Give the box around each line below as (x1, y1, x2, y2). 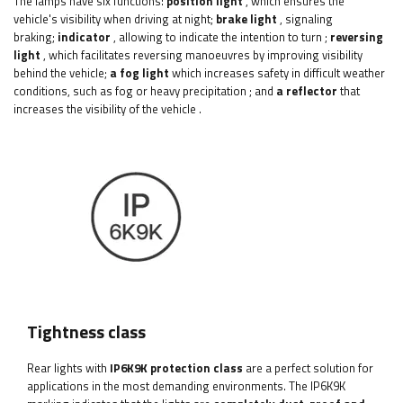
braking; (13, 28, 55, 47)
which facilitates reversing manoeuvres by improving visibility (49, 46, 363, 65)
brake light (216, 10, 277, 29)
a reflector (276, 82, 337, 101)
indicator (58, 28, 111, 47)
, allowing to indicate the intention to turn (113, 28, 322, 47)
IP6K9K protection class (110, 359, 243, 378)
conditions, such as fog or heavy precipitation (13, 82, 246, 101)
